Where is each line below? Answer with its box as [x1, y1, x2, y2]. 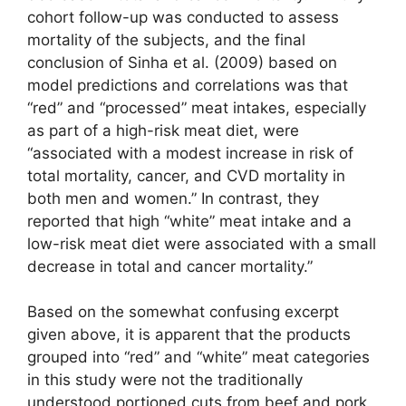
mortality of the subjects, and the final [27, 30, 305, 49]
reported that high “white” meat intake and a [27, 211, 352, 230]
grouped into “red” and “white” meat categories [27, 348, 370, 367]
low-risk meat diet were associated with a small [27, 234, 376, 253]
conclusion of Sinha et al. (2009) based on [27, 53, 337, 72]
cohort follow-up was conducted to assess [27, 7, 339, 26]
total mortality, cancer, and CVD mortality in [27, 166, 345, 185]
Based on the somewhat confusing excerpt [27, 303, 339, 322]
